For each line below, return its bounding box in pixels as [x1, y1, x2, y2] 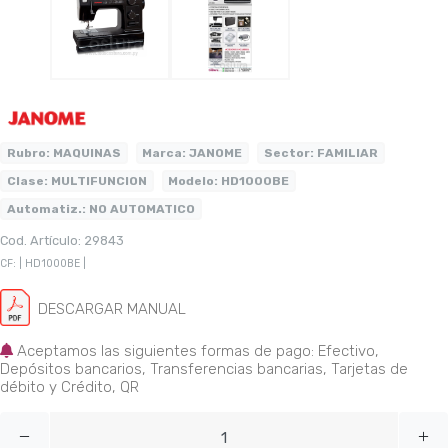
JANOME [186, 146, 243, 160]
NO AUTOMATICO [85, 202, 195, 216]
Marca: [142, 146, 187, 160]
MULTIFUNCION [47, 174, 147, 188]
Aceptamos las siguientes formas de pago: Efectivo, [13, 341, 379, 360]
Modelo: [168, 174, 219, 188]
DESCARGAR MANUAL [38, 300, 186, 319]
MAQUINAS [49, 146, 121, 160]
